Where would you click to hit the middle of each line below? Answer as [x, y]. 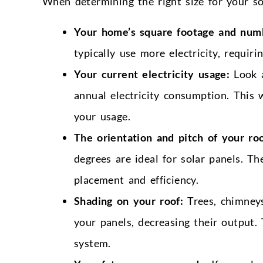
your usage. [102, 116]
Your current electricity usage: [152, 74]
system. [92, 243]
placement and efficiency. [136, 179]
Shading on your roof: [129, 200]
